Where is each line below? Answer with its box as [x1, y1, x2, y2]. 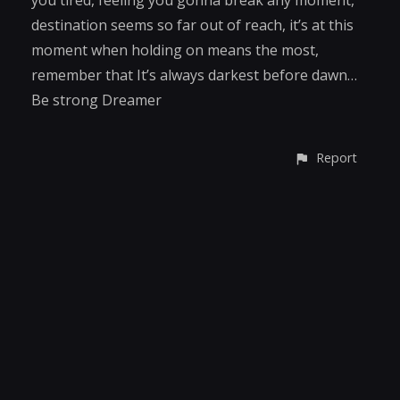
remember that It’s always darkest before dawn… [31, 64, 357, 85]
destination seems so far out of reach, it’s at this [31, 14, 354, 35]
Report [316, 148, 357, 166]
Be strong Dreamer [31, 89, 162, 110]
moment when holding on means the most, [31, 39, 319, 60]
